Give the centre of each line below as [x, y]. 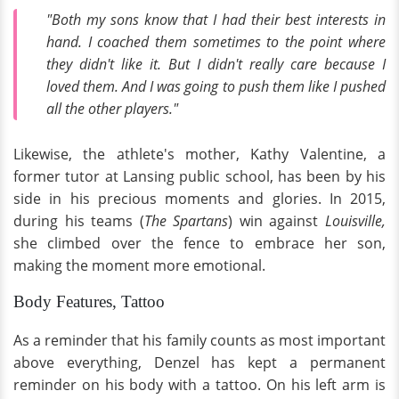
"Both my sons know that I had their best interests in [216, 20]
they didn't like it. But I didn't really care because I [216, 65]
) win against [277, 220]
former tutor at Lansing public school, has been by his [199, 176]
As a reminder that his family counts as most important [199, 340]
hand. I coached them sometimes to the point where [216, 42]
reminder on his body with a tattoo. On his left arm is [199, 384]
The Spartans [186, 220]
